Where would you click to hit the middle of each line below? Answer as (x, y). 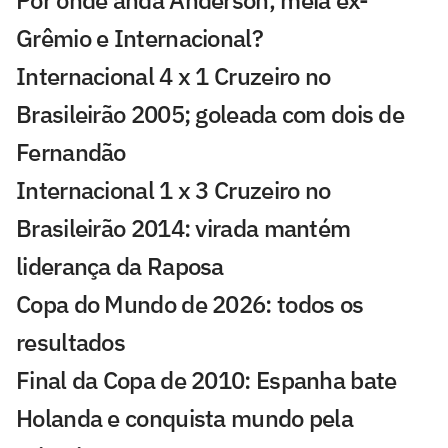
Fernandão (71, 151)
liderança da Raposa (120, 265)
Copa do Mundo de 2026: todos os (190, 303)
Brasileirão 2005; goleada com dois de (210, 113)
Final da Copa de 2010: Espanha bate (206, 379)
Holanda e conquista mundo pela (184, 417)
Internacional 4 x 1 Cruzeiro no (173, 75)
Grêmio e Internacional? (139, 37)
